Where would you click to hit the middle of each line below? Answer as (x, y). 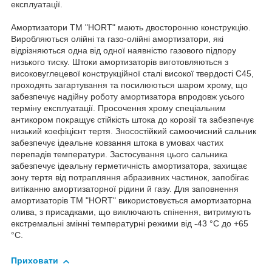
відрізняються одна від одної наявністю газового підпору (124, 51)
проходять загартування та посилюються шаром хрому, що (129, 85)
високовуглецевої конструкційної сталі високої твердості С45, (132, 74)
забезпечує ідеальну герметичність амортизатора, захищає (129, 166)
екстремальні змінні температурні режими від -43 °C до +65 (130, 224)
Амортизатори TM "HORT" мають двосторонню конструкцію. (131, 28)
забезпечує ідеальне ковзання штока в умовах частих (117, 143)
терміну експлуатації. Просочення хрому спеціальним (118, 108)
